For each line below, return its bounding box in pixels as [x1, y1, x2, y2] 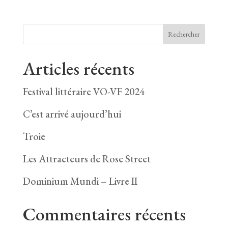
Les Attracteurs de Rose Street [22, 152, 151, 166]
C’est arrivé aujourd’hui [22, 107, 121, 121]
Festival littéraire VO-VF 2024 [22, 85, 145, 99]
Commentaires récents [22, 202, 186, 226]
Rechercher [168, 30, 200, 39]
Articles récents [22, 56, 134, 81]
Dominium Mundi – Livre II [22, 175, 137, 188]
